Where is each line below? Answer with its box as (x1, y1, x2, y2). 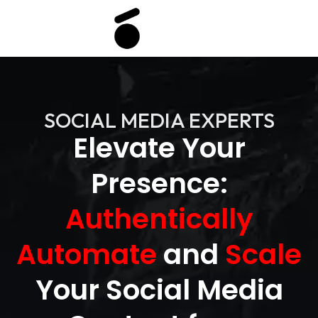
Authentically (65, 199, 253, 238)
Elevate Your (72, 128, 246, 168)
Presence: (90, 164, 228, 203)
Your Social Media (35, 270, 283, 309)
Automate (16, 235, 157, 274)
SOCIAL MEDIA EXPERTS (43, 107, 275, 133)
